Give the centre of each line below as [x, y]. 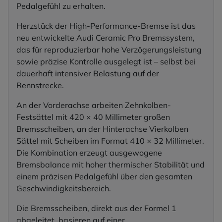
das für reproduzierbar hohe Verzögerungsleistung [109, 49]
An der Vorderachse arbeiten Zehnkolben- [94, 105]
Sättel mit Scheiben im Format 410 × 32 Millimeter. [110, 140]
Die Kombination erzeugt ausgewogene [89, 152]
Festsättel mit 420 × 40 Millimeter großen [93, 117]
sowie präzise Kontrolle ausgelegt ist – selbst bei [106, 61]
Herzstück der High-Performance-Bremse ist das [106, 26]
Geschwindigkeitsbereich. [64, 188]
